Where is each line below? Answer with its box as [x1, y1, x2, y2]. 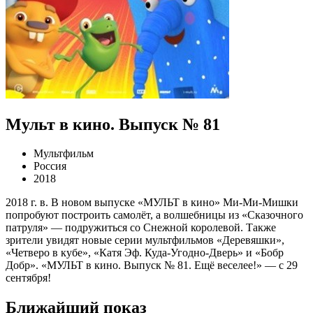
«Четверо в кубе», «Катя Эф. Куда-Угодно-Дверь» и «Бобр [6, 247, 284, 259]
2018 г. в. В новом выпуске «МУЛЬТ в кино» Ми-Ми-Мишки [6, 196, 298, 209]
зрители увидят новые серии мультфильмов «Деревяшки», [6, 234, 284, 247]
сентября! [6, 272, 51, 284]
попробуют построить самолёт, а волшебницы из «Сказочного [6, 209, 303, 221]
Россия [34, 160, 66, 173]
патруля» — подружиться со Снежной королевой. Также [6, 221, 276, 234]
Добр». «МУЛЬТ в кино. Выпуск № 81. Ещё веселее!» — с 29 [6, 259, 298, 272]
